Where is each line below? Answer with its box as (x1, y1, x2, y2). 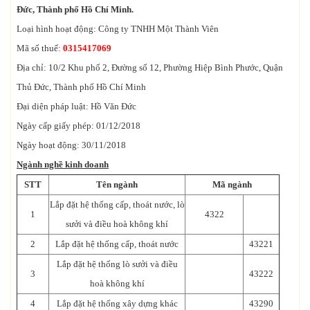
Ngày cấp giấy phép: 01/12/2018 (17, 120, 140, 131)
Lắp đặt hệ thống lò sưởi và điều (56, 258, 178, 269)
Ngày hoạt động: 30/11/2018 (17, 139, 126, 150)
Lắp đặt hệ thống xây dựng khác (56, 298, 178, 309)
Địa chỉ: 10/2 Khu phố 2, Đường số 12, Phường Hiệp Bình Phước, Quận (17, 62, 283, 73)
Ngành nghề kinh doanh (17, 158, 109, 170)
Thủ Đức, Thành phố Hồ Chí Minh (17, 81, 146, 92)
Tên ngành (96, 179, 138, 190)
